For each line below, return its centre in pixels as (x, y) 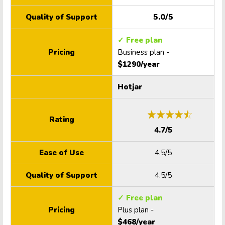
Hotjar (130, 87)
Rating (62, 120)
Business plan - (143, 52)
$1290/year (139, 65)
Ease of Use (62, 153)
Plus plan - (136, 210)
